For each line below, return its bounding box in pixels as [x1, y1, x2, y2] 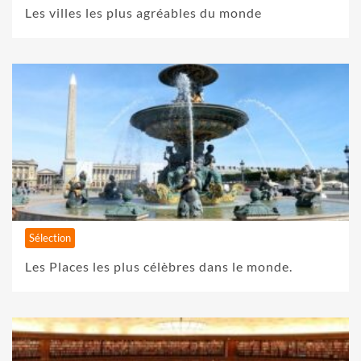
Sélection [29, 231, 71, 245]
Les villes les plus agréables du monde [25, 5, 262, 21]
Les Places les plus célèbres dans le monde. [25, 259, 293, 275]
